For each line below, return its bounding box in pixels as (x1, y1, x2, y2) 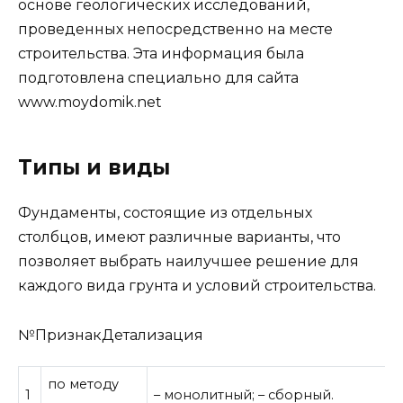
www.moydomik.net (18, 94, 162, 112)
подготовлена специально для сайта (18, 69, 299, 87)
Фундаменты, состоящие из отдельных (18, 204, 312, 222)
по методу (48, 376, 120, 393)
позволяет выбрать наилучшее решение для (18, 253, 359, 271)
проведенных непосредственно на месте (18, 21, 333, 39)
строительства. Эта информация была (18, 45, 304, 63)
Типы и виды (18, 155, 170, 181)
